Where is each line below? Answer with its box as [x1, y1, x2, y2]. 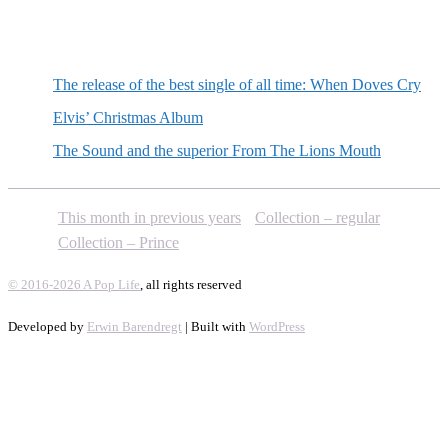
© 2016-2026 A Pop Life [8, 277, 140, 293]
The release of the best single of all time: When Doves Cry [53, 76, 421, 94]
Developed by [8, 319, 87, 335]
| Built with [182, 319, 249, 335]
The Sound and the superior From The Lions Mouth [53, 142, 381, 160]
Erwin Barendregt [87, 319, 182, 335]
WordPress [249, 319, 305, 335]
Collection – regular [255, 209, 380, 227]
